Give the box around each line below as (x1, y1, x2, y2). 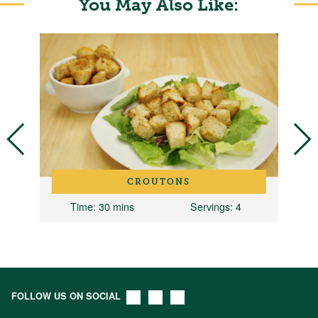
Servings (190, 198, 230, 214)
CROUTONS (127, 176, 191, 187)
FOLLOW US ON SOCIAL (11, 289, 121, 302)
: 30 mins (93, 198, 134, 214)
